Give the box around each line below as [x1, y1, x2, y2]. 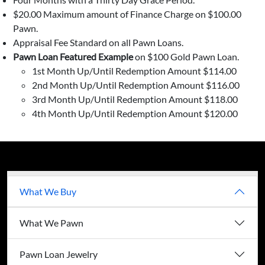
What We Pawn [20, 217, 83, 229]
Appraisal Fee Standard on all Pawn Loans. [13, 37, 183, 49]
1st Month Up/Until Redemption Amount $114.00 [32, 65, 237, 77]
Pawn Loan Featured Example [13, 51, 133, 63]
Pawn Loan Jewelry [20, 248, 98, 260]
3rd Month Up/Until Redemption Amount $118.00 [32, 93, 238, 105]
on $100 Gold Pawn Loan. [133, 51, 239, 63]
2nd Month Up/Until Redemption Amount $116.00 [32, 79, 240, 91]
